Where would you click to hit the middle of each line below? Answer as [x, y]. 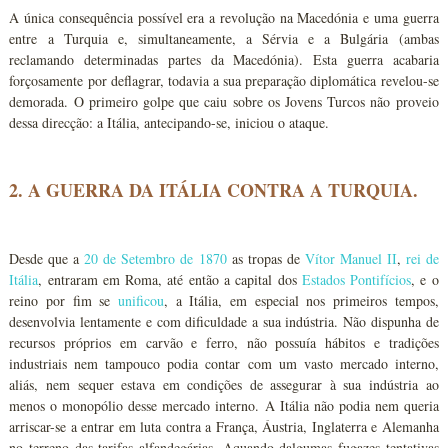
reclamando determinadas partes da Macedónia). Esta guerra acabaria [224, 59]
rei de [422, 258]
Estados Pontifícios [356, 279]
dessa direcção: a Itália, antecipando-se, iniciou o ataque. [169, 122]
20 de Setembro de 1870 [155, 258]
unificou [141, 300]
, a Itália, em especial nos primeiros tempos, [301, 300]
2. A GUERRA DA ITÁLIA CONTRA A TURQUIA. [214, 190]
